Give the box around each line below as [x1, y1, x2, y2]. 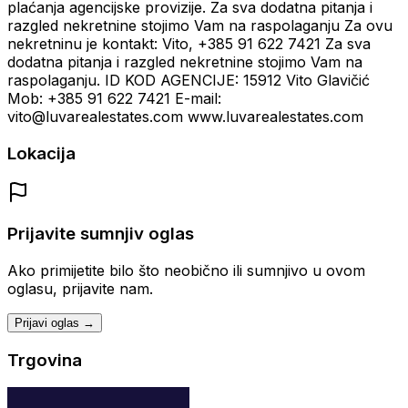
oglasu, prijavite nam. [7, 280, 153, 298]
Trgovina [7, 349, 82, 371]
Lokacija [7, 142, 76, 164]
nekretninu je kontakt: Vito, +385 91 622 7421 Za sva [7, 35, 371, 54]
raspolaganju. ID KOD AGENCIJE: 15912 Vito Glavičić [7, 71, 370, 90]
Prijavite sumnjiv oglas [7, 223, 194, 245]
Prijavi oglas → [15, 316, 95, 330]
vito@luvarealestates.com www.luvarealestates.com [7, 107, 363, 127]
